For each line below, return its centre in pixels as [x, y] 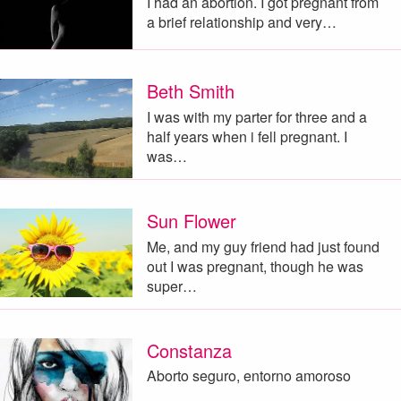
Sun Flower [191, 221]
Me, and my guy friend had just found [263, 246]
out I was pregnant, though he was [255, 266]
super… [171, 286]
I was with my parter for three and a [256, 116]
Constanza [189, 350]
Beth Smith [190, 91]
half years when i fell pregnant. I [247, 136]
